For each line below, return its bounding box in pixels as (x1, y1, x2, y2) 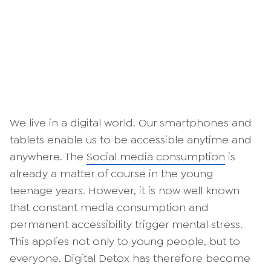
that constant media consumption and (10, 200, 209, 215)
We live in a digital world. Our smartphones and (10, 116, 252, 131)
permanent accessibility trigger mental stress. (10, 217, 243, 232)
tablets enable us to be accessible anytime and (10, 132, 252, 148)
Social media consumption (87, 149, 225, 165)
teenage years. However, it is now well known (10, 183, 240, 198)
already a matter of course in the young (10, 166, 213, 181)
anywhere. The (10, 149, 87, 165)
